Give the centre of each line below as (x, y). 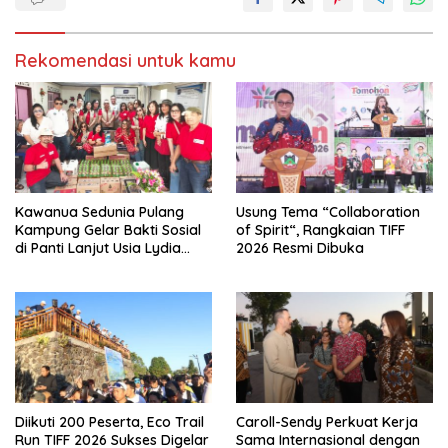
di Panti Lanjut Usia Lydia (98, 247)
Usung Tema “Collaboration (328, 211)
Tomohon (46, 265)
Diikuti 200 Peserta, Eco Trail (109, 421)
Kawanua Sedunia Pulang (99, 211)
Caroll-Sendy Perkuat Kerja (327, 421)
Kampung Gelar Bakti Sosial (108, 229)
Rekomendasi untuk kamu (125, 60)
